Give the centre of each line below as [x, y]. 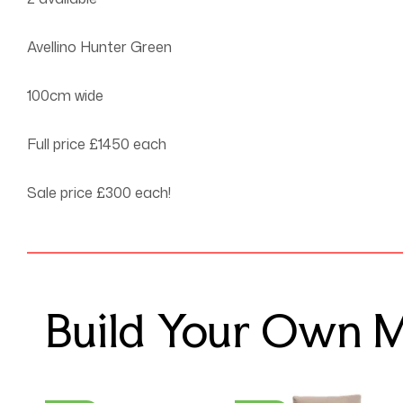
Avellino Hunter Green [99, 47]
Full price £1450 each [97, 144]
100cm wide [65, 96]
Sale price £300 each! [99, 193]
